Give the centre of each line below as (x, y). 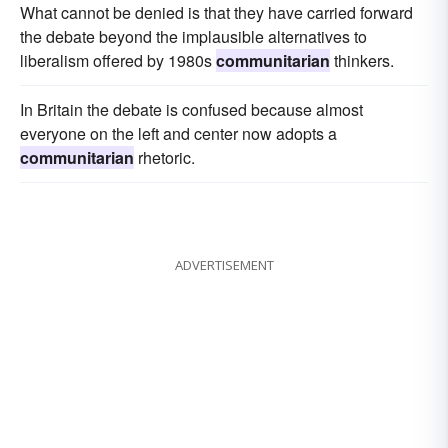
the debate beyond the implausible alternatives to (193, 37)
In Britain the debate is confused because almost (191, 110)
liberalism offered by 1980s (118, 61)
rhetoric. (164, 158)
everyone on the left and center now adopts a (178, 134)
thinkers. (362, 61)
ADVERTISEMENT (224, 265)
